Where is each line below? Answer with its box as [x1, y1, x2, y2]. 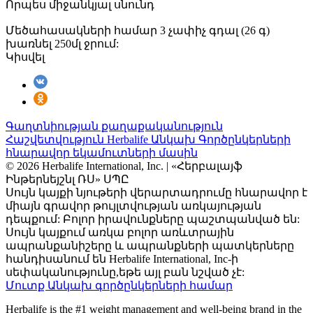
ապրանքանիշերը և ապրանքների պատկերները [6, 239, 294, 252]
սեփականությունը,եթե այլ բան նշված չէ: [6, 265, 245, 278]
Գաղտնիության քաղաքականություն [6, 119, 223, 132]
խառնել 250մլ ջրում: [6, 37, 119, 50]
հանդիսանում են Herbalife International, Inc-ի [6, 252, 238, 265]
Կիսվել [6, 50, 45, 63]
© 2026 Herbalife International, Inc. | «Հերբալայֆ [6, 159, 242, 172]
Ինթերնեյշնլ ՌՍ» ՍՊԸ [6, 173, 129, 185]
